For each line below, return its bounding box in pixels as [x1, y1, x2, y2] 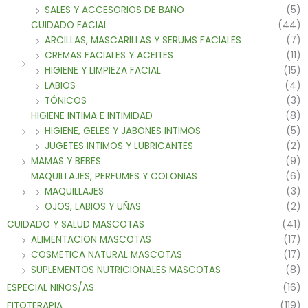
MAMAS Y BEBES [31, 155, 101, 168]
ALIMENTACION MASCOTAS [31, 233, 151, 247]
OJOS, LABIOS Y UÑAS [45, 200, 141, 214]
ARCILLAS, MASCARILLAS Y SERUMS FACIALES [45, 34, 241, 47]
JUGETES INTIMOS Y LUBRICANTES [45, 140, 193, 153]
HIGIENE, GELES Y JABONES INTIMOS [45, 124, 201, 138]
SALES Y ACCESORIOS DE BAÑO [45, 3, 184, 17]
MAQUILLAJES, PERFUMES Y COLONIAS [31, 170, 197, 184]
